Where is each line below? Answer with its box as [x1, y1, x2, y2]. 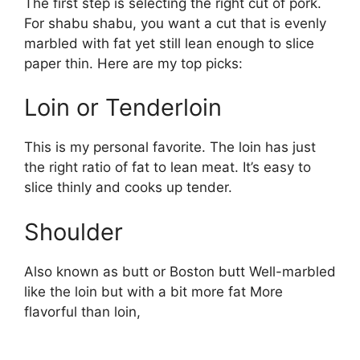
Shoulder [24, 217, 123, 246]
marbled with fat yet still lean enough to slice [24, 35, 314, 51]
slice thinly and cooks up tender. [24, 179, 232, 196]
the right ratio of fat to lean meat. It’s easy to [24, 159, 311, 176]
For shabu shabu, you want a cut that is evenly [24, 14, 326, 31]
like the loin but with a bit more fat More [24, 283, 283, 300]
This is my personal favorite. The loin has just [24, 139, 316, 156]
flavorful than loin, [24, 303, 141, 320]
